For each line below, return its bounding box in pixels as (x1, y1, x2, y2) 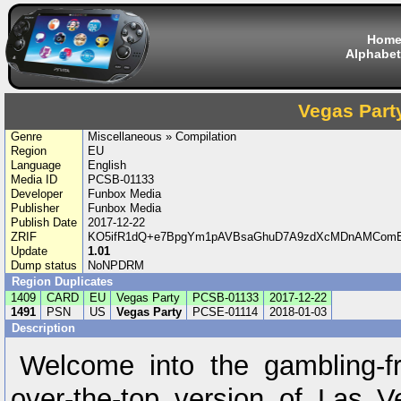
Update (10, 244, 47, 258)
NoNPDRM (88, 259, 145, 272)
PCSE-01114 (192, 305, 258, 319)
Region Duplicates (12, 275, 113, 288)
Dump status (10, 259, 77, 272)
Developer (10, 187, 63, 200)
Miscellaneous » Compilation (88, 130, 237, 143)
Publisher (10, 201, 59, 215)
